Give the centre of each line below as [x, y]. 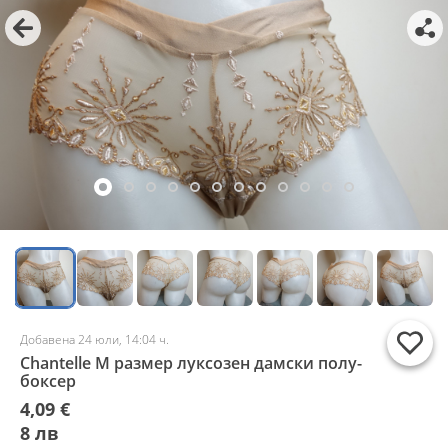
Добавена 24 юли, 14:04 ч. [94, 339]
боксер [48, 381]
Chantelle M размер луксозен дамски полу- [191, 363]
